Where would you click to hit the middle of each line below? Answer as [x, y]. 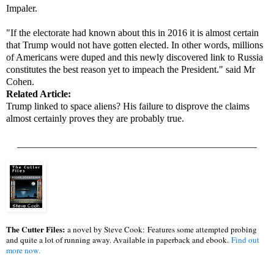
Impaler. [22, 9]
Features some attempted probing [202, 230]
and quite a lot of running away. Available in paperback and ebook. [119, 240]
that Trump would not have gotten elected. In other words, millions [135, 45]
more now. [23, 250]
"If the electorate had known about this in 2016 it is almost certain [132, 33]
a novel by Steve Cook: [106, 230]
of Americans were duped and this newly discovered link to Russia [135, 57]
